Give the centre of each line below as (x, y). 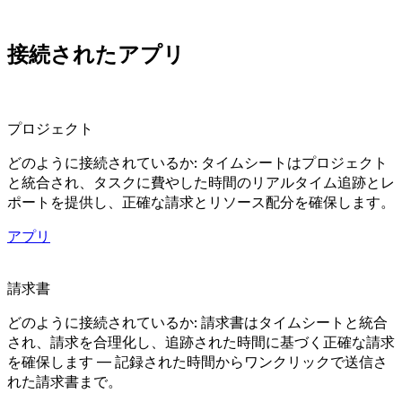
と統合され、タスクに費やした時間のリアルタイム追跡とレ (201, 182)
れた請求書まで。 (65, 381)
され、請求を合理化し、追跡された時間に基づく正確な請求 (201, 341)
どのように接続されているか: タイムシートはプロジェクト (197, 162)
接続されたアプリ (96, 54)
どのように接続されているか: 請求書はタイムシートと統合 (197, 322)
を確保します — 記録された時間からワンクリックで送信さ (197, 361)
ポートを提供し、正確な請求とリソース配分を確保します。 (201, 201)
